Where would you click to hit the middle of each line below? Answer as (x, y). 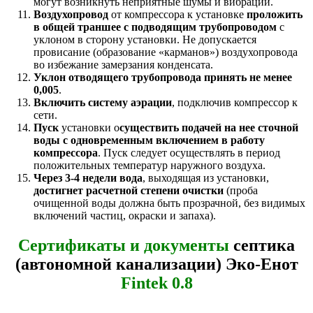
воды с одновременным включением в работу (149, 140)
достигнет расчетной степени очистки (129, 190)
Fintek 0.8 (156, 283)
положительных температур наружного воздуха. (150, 165)
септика (262, 245)
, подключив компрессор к (235, 102)
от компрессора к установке (177, 14)
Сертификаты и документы (124, 245)
